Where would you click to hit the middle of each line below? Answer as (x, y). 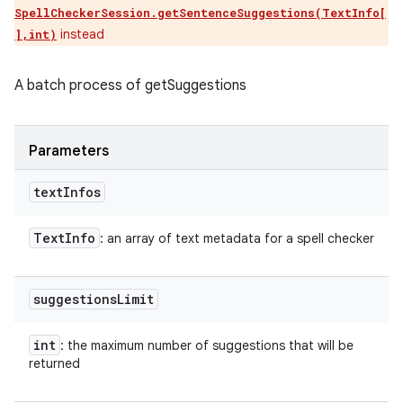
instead (81, 34)
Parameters (69, 151)
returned (54, 363)
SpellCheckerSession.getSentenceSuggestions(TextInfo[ (200, 13)
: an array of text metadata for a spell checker (237, 238)
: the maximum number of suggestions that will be (207, 345)
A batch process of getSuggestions (130, 85)
